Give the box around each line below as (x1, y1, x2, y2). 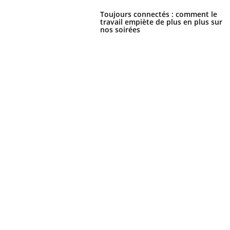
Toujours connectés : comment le (100, 9, 217, 19)
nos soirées (100, 24, 140, 34)
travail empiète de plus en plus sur (100, 16, 222, 27)
